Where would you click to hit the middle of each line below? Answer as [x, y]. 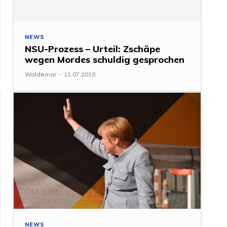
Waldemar [41, 74]
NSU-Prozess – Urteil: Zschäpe [93, 49]
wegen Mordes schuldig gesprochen [105, 59]
